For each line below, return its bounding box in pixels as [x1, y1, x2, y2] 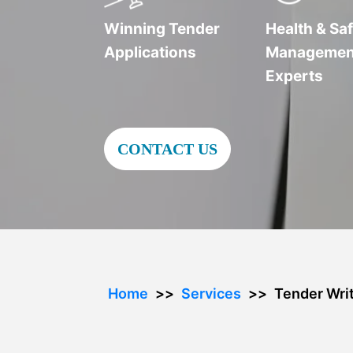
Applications [104, 43, 197, 61]
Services [181, 285, 241, 302]
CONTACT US [117, 140, 217, 158]
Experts [266, 67, 324, 85]
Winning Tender [104, 20, 221, 38]
